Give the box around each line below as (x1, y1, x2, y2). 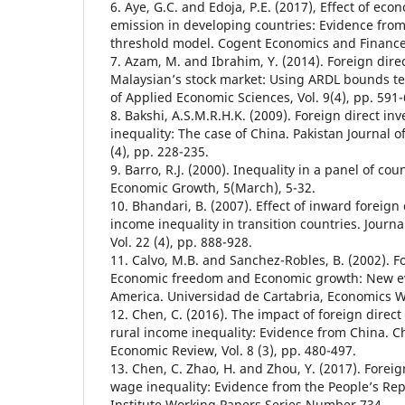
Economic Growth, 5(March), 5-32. (110, 178, 316, 196)
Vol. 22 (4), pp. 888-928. (110, 232, 252, 250)
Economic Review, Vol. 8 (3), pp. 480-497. (110, 341, 356, 359)
